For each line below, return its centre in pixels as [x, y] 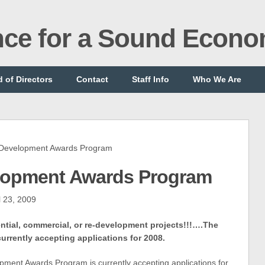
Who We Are [217, 79]
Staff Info [151, 79]
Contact [92, 79]
